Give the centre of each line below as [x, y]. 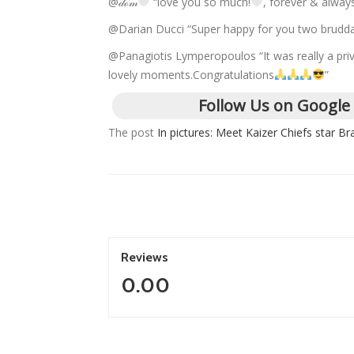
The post [133, 132]
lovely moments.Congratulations [191, 74]
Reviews [145, 257]
